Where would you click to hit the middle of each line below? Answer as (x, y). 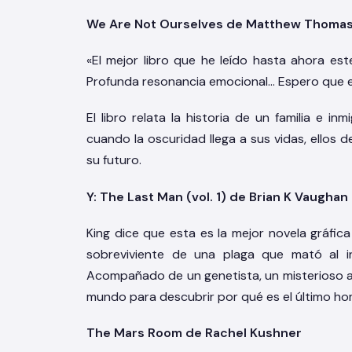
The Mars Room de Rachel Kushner (194, 332)
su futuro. (114, 160)
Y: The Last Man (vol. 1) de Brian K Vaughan (217, 196)
